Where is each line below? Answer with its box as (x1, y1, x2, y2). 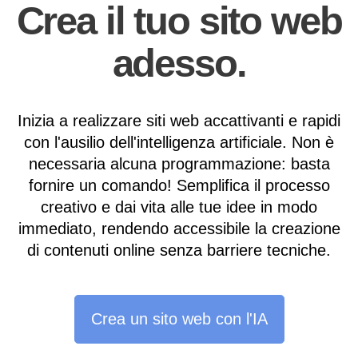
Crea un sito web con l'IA (90, 309, 268, 328)
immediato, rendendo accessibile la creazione (18, 220, 340, 238)
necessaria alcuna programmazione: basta (28, 155, 330, 173)
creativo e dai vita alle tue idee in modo (41, 198, 317, 217)
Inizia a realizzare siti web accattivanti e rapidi (18, 112, 340, 130)
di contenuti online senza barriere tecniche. (27, 241, 331, 260)
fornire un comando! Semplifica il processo (28, 177, 330, 195)
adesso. (112, 42, 246, 86)
